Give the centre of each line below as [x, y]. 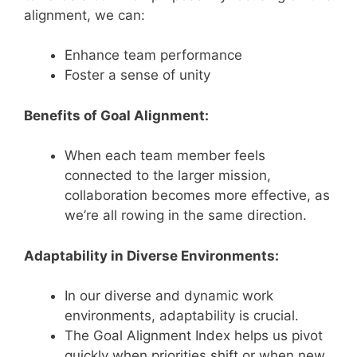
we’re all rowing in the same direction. [186, 215]
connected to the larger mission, [168, 175]
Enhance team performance [153, 55]
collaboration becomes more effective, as [197, 195]
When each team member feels [165, 155]
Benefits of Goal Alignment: [116, 115]
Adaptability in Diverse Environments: [151, 255]
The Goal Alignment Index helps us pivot [194, 335]
